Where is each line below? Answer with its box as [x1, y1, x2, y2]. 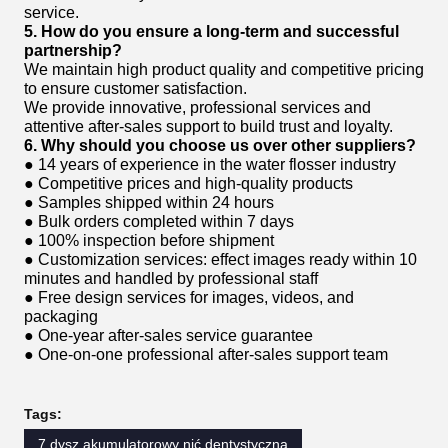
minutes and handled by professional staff [24, 269, 318, 288]
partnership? [24, 41, 122, 60]
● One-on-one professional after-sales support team [24, 345, 388, 364]
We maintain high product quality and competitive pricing [24, 60, 424, 79]
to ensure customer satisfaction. [24, 79, 247, 98]
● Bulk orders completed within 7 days [24, 212, 294, 231]
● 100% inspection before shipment [24, 231, 274, 250]
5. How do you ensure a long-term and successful [24, 22, 399, 41]
